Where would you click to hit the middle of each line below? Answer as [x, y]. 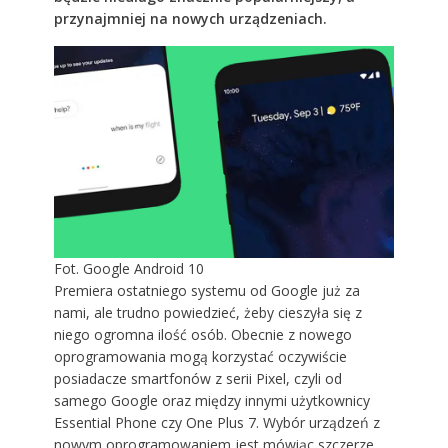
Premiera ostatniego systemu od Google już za [206, 291]
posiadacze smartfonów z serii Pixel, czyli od [197, 379]
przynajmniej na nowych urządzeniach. [190, 18]
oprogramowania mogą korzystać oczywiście [200, 357]
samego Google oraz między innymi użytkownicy [211, 401]
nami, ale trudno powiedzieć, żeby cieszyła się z [207, 313]
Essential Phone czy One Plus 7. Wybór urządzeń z [216, 423]
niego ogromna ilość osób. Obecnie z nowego [202, 335]
